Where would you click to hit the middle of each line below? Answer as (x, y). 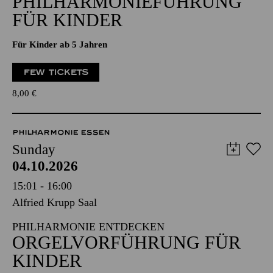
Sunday (34, 150)
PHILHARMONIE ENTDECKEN (88, 227)
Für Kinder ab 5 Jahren (60, 44)
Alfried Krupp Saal (55, 202)
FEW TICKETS (56, 72)
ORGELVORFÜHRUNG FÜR (126, 242)
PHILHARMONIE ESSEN (61, 132)
